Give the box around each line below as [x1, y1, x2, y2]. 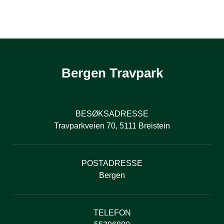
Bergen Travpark [61, 65, 163, 80]
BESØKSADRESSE [75, 109, 148, 118]
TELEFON [93, 208, 131, 217]
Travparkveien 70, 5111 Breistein [54, 121, 170, 130]
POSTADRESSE [81, 158, 142, 167]
